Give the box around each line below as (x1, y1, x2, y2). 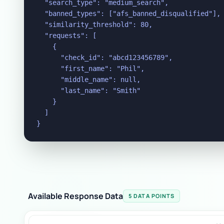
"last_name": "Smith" (36, 86, 140, 94)
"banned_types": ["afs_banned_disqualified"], (36, 9, 220, 17)
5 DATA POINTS (128, 192, 175, 199)
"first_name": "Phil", (36, 64, 144, 72)
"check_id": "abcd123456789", (36, 53, 172, 61)
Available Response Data (28, 190, 123, 201)
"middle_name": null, (36, 75, 140, 83)
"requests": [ (36, 31, 96, 39)
